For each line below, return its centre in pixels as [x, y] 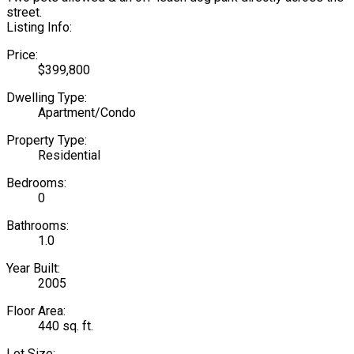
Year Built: [33, 268]
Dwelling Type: [47, 97]
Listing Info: [39, 27]
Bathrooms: [38, 225]
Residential [69, 155]
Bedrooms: [36, 183]
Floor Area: [36, 311]
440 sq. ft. [66, 326]
